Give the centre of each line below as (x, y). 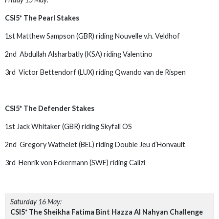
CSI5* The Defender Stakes (50, 108)
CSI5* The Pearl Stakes (42, 18)
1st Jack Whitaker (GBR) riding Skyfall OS (68, 126)
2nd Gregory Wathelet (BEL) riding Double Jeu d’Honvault (95, 144)
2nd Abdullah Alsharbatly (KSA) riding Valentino (79, 54)
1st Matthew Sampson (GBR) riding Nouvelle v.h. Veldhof (92, 36)
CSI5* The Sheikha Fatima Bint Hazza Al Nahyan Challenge (107, 212)
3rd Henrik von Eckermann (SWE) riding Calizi (75, 163)
